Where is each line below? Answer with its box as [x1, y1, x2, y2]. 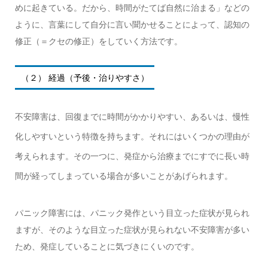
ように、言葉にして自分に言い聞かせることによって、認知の [14, 19, 249, 29]
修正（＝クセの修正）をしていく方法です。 [14, 36, 182, 46]
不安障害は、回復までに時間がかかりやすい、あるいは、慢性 [14, 112, 249, 122]
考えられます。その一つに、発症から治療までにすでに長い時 [14, 151, 249, 162]
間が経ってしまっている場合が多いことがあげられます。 [14, 171, 233, 181]
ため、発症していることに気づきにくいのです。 [14, 241, 199, 251]
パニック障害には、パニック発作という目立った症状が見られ [14, 208, 249, 218]
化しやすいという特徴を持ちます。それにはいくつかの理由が [14, 132, 249, 142]
